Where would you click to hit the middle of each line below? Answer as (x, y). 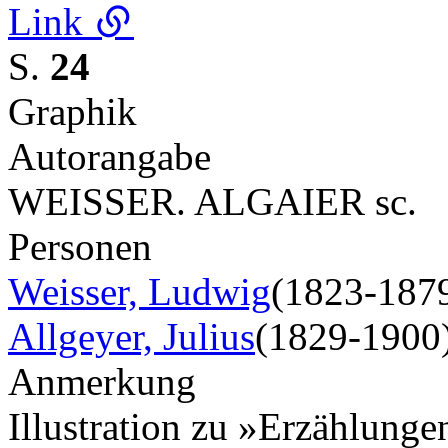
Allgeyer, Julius (131, 336)
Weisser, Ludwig (139, 291)
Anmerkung (102, 381)
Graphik (72, 111)
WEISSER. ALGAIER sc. (212, 201)
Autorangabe (109, 156)
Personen (80, 246)
